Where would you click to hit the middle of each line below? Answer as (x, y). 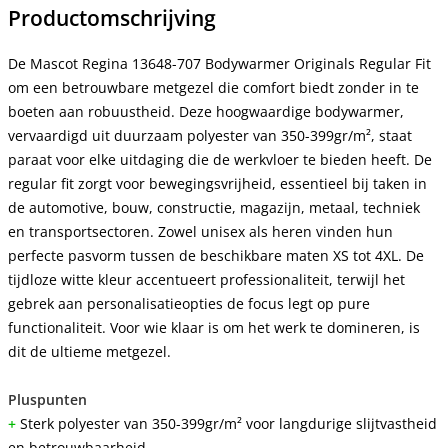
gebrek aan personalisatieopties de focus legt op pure (189, 303)
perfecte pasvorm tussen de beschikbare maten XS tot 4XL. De (216, 255)
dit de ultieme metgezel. (89, 351)
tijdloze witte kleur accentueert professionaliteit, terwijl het (206, 279)
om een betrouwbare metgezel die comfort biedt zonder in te (213, 87)
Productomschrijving (112, 18)
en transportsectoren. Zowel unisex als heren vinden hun (200, 231)
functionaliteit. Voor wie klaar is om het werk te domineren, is (214, 327)
